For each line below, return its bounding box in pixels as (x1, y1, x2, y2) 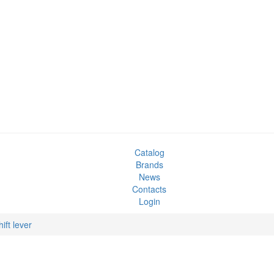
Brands (135, 158, 163, 171)
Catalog (134, 146, 165, 158)
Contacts (132, 182, 166, 195)
